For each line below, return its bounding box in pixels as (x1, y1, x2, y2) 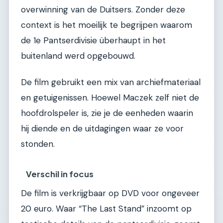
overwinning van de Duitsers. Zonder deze (21, 4, 185, 15)
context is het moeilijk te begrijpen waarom (21, 19, 192, 31)
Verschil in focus (26, 169, 94, 180)
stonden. (21, 138, 55, 150)
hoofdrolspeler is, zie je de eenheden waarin (21, 108, 193, 119)
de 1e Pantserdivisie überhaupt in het (21, 35, 166, 46)
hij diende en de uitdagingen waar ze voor (21, 123, 184, 134)
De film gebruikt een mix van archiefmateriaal (21, 77, 201, 88)
